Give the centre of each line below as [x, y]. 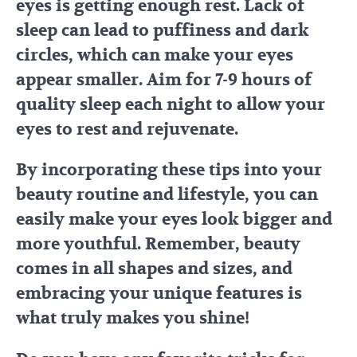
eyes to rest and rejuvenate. [127, 129]
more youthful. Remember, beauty [158, 245]
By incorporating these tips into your [169, 171]
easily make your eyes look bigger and [174, 220]
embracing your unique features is [159, 294]
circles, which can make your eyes [155, 55]
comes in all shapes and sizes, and [154, 269]
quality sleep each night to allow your [171, 104]
